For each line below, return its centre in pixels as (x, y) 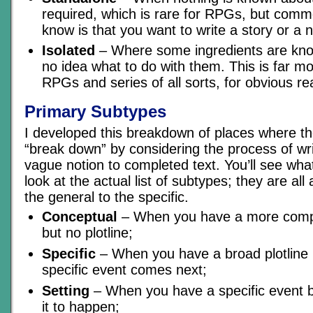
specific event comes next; (124, 269)
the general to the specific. (107, 197)
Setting (66, 290)
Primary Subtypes (95, 112)
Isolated (68, 51)
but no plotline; (87, 233)
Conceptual (80, 217)
